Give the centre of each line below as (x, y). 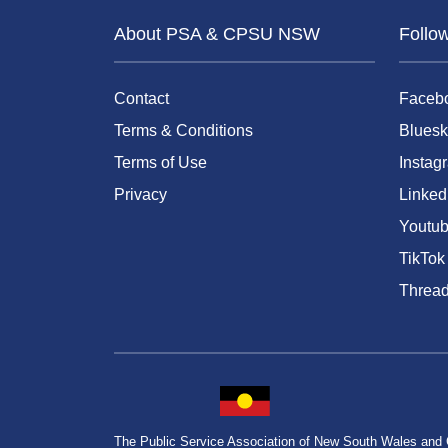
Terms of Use (160, 162)
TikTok (422, 258)
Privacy (140, 194)
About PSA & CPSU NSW (217, 33)
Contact (141, 98)
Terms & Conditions (183, 130)
